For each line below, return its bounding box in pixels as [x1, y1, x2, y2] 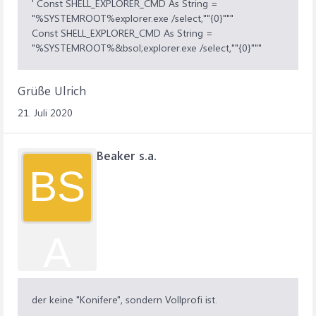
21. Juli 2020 [18, 106, 73, 119]
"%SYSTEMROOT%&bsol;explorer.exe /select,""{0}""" [32, 41, 262, 54]
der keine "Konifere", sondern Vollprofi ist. [32, 293, 217, 306]
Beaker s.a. [97, 147, 157, 163]
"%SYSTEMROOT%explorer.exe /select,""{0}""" [32, 11, 233, 25]
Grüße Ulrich [18, 83, 86, 98]
